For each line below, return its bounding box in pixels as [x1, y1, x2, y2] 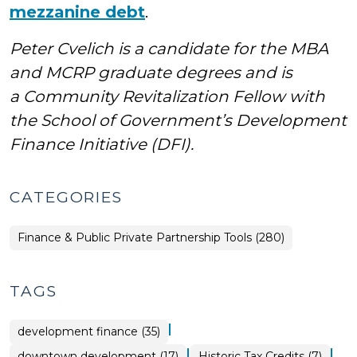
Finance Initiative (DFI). [10, 135, 194, 154]
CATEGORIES [10, 188, 123, 206]
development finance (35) [18, 324, 160, 339]
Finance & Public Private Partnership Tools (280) [18, 230, 284, 245]
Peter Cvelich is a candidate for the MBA [10, 39, 328, 58]
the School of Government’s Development [10, 111, 347, 130]
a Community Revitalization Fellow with [10, 87, 325, 106]
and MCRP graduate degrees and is [10, 63, 292, 82]
